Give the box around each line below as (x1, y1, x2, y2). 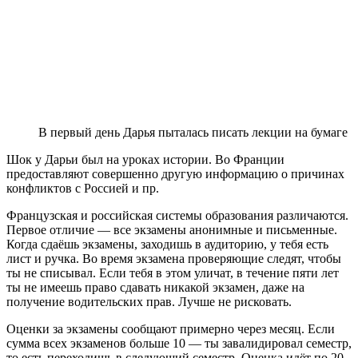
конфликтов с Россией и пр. (6, 181, 159, 195)
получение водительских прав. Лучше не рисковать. (6, 294, 292, 308)
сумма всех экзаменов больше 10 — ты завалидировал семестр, (6, 336, 352, 350)
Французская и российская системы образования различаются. (6, 208, 348, 222)
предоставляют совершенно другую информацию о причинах (6, 166, 344, 181)
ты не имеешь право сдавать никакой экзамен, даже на (6, 280, 304, 294)
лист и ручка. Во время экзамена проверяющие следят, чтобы (6, 251, 341, 265)
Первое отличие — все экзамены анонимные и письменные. (6, 222, 337, 237)
